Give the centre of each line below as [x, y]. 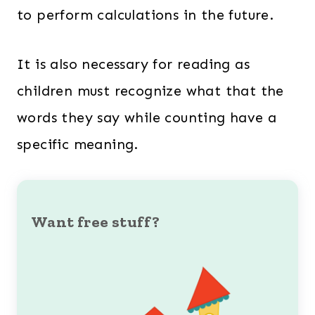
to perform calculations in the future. [146, 15]
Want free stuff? [96, 221]
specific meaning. [78, 144]
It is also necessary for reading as [133, 64]
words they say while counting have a [147, 117]
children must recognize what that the [150, 91]
